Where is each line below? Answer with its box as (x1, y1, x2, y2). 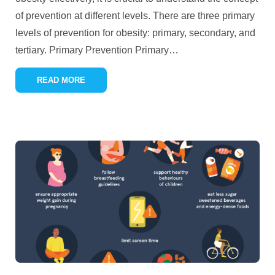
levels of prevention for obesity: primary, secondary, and (15, 28, 255, 38)
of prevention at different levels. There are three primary (15, 10, 255, 21)
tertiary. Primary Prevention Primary (15, 45, 169, 55)
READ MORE (37, 76, 85, 85)
